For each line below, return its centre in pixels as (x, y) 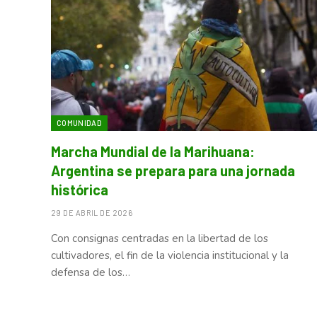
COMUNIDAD (79, 122)
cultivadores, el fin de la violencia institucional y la (170, 255)
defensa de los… (91, 272)
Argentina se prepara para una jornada (173, 170)
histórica (80, 189)
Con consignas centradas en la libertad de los (160, 238)
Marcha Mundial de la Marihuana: (153, 151)
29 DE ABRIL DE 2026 (92, 212)
